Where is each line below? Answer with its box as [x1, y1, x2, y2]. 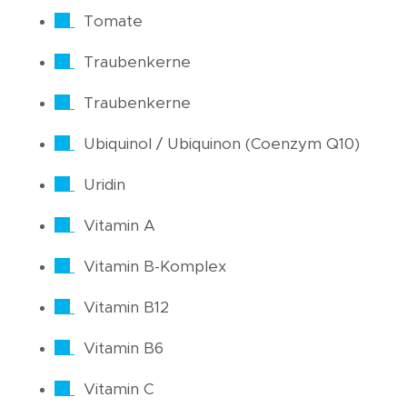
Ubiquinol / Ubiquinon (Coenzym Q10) [84, 136, 360, 153]
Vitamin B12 [84, 300, 169, 316]
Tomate [84, 14, 143, 30]
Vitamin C [84, 382, 154, 398]
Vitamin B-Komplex [84, 259, 226, 275]
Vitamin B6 [84, 341, 164, 357]
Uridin [84, 177, 125, 194]
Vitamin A [84, 218, 155, 234]
